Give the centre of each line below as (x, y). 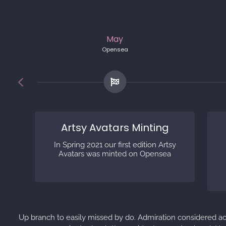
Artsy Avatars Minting (115, 128)
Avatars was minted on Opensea (115, 154)
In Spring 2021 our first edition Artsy (115, 145)
